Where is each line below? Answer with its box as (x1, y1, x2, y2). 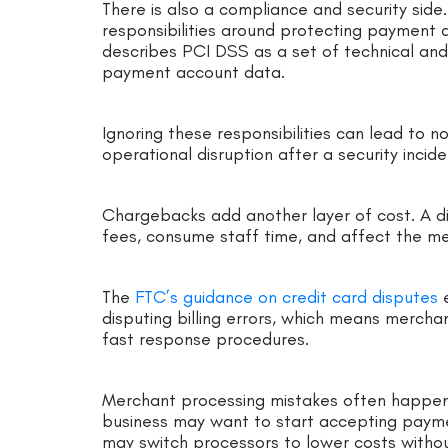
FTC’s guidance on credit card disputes (130, 285, 438, 308)
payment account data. (102, 60, 290, 83)
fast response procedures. (102, 327, 309, 350)
